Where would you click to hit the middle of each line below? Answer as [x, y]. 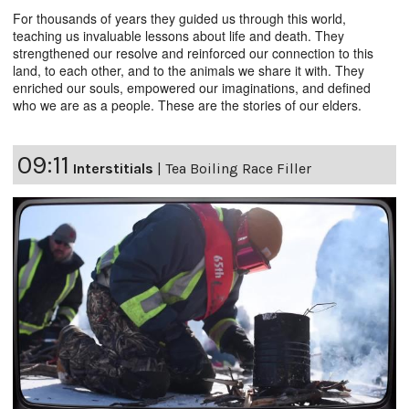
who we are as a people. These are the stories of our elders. [187, 105]
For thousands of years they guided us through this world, [179, 19]
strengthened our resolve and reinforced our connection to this [193, 53]
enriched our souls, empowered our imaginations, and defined [192, 88]
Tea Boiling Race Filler [238, 169]
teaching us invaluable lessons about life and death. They [178, 36]
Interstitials [113, 169]
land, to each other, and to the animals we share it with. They [189, 71]
